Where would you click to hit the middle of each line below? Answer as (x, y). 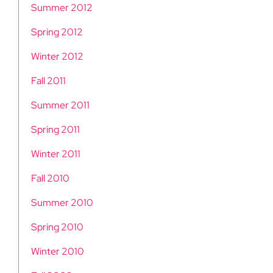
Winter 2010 (58, 252)
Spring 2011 (55, 130)
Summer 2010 (62, 203)
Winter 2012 (57, 57)
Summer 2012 (62, 8)
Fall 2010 (50, 179)
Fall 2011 (48, 81)
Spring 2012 (57, 32)
